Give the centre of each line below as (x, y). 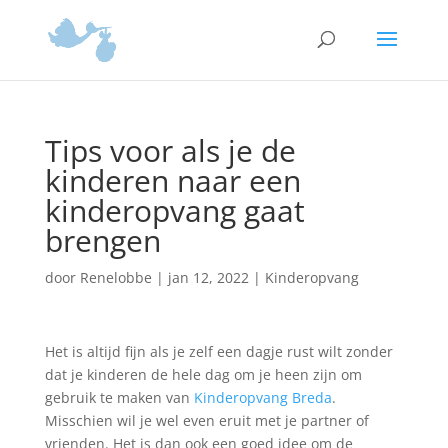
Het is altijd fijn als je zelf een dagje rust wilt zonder (218, 351)
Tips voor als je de (170, 150)
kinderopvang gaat (174, 210)
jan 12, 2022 (208, 277)
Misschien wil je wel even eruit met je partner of (206, 420)
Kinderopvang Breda (262, 397)
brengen (102, 240)
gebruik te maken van (119, 397)
